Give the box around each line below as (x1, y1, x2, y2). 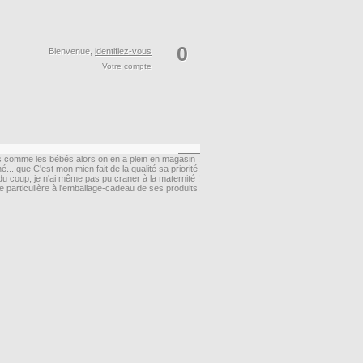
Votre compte (102, 62, 152, 71)
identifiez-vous (95, 46, 152, 56)
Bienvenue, (49, 46, 95, 56)
